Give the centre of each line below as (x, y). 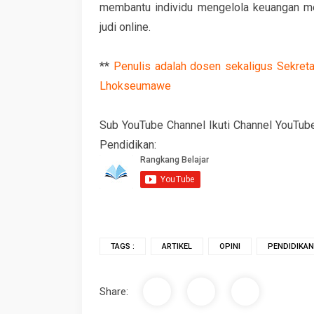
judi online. (125, 27)
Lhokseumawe (135, 86)
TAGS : (123, 246)
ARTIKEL (177, 246)
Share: (114, 292)
